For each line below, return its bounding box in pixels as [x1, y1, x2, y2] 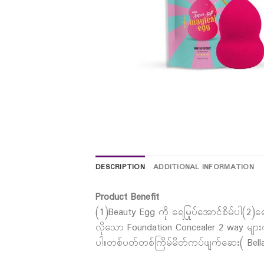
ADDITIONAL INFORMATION [153, 161, 254, 173]
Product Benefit [95, 189, 159, 204]
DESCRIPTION [95, 161, 145, 173]
